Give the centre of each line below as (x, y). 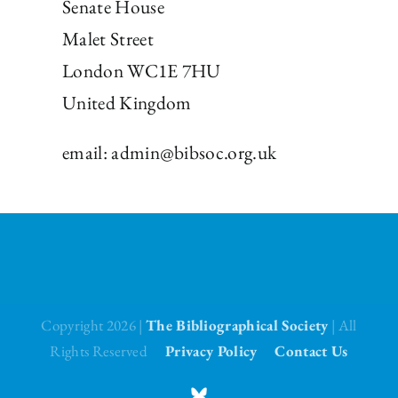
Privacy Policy (211, 351)
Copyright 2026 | (93, 326)
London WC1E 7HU (141, 71)
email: (87, 153)
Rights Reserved (108, 351)
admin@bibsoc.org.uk (194, 153)
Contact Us (311, 351)
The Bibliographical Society (237, 326)
